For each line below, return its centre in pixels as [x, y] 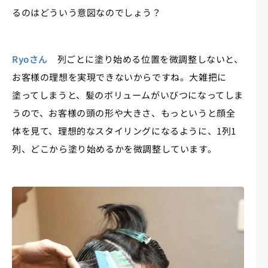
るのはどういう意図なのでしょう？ [87, 12]
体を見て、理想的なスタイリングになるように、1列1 [124, 130]
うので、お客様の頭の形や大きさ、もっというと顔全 [124, 112]
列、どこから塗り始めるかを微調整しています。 [115, 148]
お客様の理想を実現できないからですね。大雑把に [119, 77]
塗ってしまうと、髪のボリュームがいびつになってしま [128, 95]
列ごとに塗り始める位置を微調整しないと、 [146, 59]
